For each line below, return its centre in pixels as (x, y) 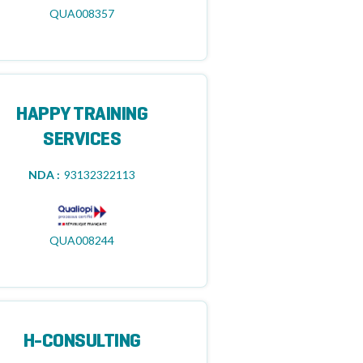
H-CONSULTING (82, 342)
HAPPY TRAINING (82, 115)
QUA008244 (82, 240)
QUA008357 (82, 13)
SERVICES (82, 140)
